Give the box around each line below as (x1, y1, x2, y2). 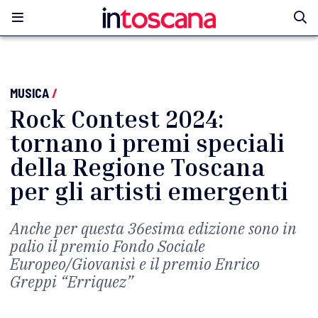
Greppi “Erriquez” (10, 271, 133, 292)
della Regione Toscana (10, 153, 265, 182)
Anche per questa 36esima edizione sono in (10, 218, 297, 238)
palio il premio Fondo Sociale (10, 236, 205, 256)
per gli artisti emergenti (10, 177, 288, 206)
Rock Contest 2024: (10, 104, 224, 133)
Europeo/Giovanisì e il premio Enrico (10, 253, 260, 274)
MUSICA (10, 85, 49, 101)
